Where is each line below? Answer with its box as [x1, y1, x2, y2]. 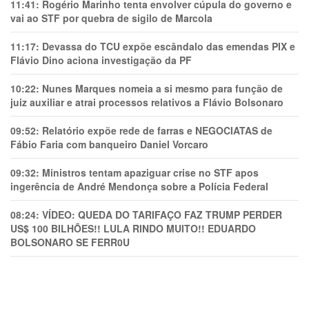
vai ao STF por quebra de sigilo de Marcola [10, 11, 212, 25]
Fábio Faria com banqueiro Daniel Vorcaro [10, 137, 208, 151]
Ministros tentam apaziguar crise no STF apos [42, 166, 259, 179]
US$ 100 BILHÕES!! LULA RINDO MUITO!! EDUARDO [10, 221, 256, 235]
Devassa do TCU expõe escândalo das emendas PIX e [42, 39, 295, 53]
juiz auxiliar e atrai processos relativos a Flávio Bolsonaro [10, 95, 283, 109]
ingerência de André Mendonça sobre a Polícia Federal [10, 179, 268, 193]
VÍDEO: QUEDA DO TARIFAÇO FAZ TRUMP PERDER [42, 208, 282, 221]
